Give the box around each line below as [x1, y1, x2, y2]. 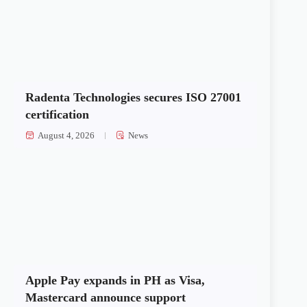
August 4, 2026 [38, 130, 95, 140]
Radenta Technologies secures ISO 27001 [25, 90, 242, 104]
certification [25, 107, 90, 121]
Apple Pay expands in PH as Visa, [25, 273, 206, 287]
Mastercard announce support [25, 290, 186, 304]
